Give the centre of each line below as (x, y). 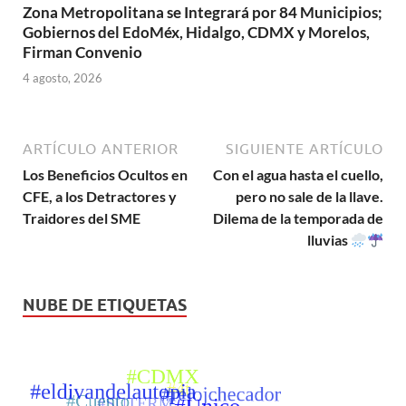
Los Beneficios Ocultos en (105, 175)
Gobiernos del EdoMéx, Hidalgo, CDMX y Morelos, (196, 32)
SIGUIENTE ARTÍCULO (304, 149)
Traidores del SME (82, 218)
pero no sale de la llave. (309, 197)
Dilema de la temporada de (298, 218)
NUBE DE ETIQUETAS (105, 305)
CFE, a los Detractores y (100, 197)
